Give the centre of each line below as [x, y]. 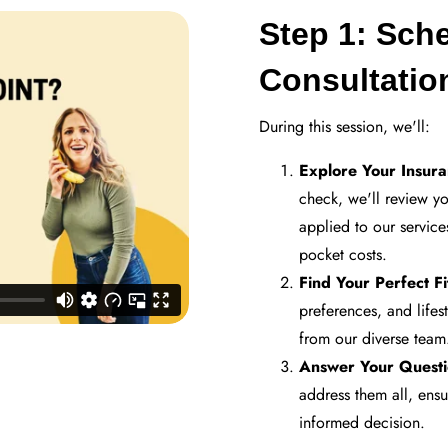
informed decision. [362, 422]
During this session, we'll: [344, 126]
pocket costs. [343, 254]
